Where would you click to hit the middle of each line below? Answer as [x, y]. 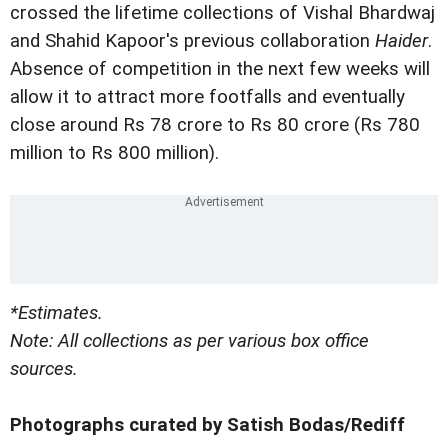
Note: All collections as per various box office [189, 340]
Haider [401, 40]
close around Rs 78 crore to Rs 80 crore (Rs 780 [215, 124]
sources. [44, 368]
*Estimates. [56, 312]
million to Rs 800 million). [114, 152]
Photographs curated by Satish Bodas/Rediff [207, 424]
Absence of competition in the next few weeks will [220, 68]
